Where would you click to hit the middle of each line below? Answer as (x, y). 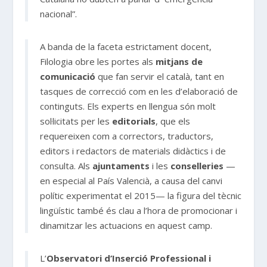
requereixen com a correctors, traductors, (127, 136)
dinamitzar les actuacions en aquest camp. (126, 225)
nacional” (58, 13)
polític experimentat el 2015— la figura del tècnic (141, 195)
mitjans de (179, 61)
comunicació (68, 76)
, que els (173, 121)
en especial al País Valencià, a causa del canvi (131, 180)
